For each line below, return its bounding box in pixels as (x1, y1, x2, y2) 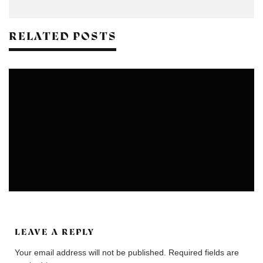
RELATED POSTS (9, 29, 117, 43)
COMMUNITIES (59, 173, 107, 179)
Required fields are (168, 248, 239, 257)
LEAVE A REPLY (15, 227, 95, 237)
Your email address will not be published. (15, 248, 166, 257)
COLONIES (18, 173, 53, 179)
